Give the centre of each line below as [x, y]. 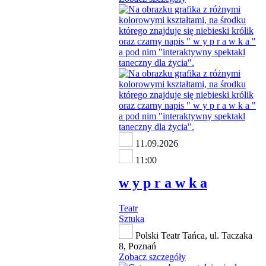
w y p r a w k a [163, 183]
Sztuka [132, 218]
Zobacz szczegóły [152, 256]
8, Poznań [137, 246]
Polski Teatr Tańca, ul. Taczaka [193, 235]
